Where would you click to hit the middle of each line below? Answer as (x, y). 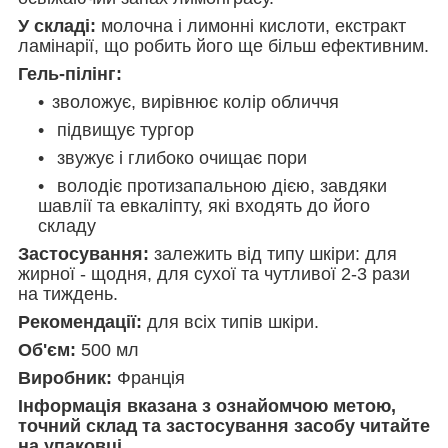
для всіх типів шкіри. (230, 321)
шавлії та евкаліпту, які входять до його (204, 205)
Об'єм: (47, 349)
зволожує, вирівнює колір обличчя (195, 101)
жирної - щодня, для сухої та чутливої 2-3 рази (214, 273)
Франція (148, 377)
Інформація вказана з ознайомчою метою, (207, 405)
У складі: (57, 25)
